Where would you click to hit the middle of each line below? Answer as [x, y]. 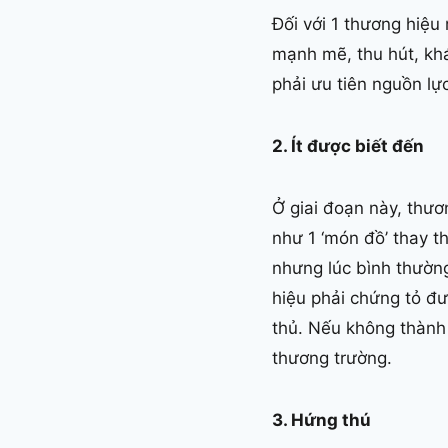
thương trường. [332, 358]
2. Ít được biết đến [348, 146]
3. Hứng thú [321, 420]
